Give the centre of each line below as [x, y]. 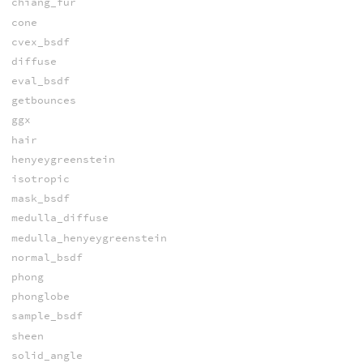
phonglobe [40, 297]
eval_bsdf [40, 81]
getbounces [43, 100]
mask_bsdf [40, 199]
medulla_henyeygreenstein [89, 237]
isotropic [40, 179]
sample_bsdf [47, 316]
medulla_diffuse [60, 218]
